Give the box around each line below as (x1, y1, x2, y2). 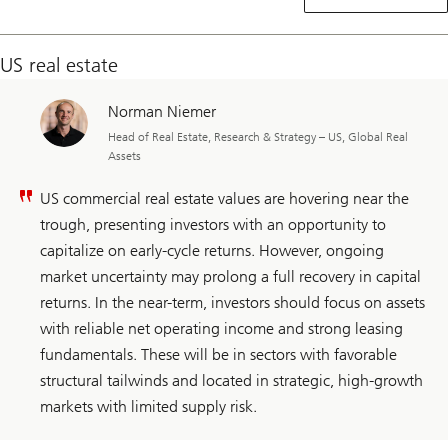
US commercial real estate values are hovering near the (40, 189, 409, 209)
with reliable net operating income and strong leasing (40, 319, 403, 339)
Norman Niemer (108, 102, 216, 122)
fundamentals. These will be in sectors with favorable (40, 345, 397, 365)
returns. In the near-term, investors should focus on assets (40, 293, 425, 313)
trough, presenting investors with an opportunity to (40, 215, 386, 235)
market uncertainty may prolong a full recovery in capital (40, 267, 421, 287)
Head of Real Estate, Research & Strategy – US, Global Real (108, 130, 408, 145)
